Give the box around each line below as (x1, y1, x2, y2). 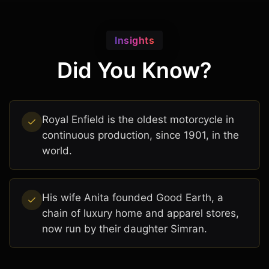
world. (42, 145, 72, 157)
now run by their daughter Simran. (42, 223, 207, 235)
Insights (115, 34, 154, 47)
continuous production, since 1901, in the (42, 129, 239, 142)
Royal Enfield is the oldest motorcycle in (42, 113, 234, 126)
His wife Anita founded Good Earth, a (42, 192, 223, 204)
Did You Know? (57, 57, 212, 84)
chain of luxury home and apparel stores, (42, 207, 239, 220)
